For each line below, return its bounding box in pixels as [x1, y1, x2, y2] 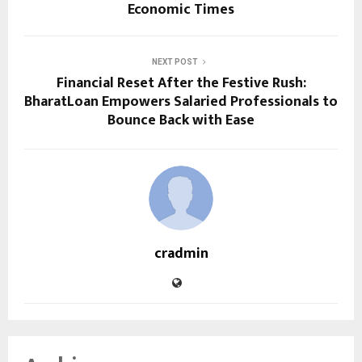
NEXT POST [151, 57, 198, 67]
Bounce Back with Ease [107, 108, 255, 133]
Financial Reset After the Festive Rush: [56, 71, 306, 96]
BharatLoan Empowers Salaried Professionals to [24, 90, 338, 115]
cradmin [154, 242, 208, 267]
